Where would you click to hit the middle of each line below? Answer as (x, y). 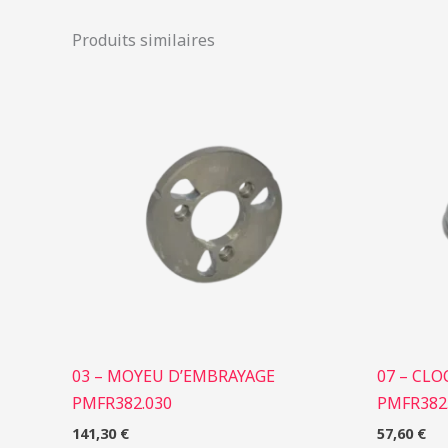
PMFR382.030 (122, 402)
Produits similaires (143, 39)
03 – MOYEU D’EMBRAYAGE (173, 375)
